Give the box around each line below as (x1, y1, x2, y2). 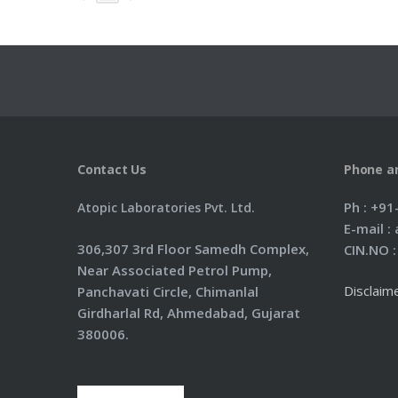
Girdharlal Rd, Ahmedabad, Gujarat (77, 304, 300, 322)
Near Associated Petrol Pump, (77, 261, 272, 279)
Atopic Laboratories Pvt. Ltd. (77, 199, 255, 216)
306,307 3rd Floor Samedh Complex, (77, 240, 309, 258)
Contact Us (77, 161, 147, 178)
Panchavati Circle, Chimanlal (77, 283, 259, 300)
